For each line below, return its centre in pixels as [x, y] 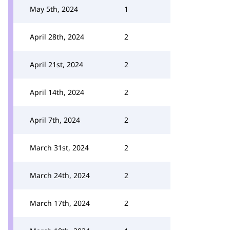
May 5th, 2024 [54, 9]
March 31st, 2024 [59, 148]
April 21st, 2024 [56, 64]
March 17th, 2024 [60, 203]
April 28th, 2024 [57, 37]
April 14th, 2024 [57, 92]
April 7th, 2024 [55, 120]
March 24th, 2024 [60, 175]
